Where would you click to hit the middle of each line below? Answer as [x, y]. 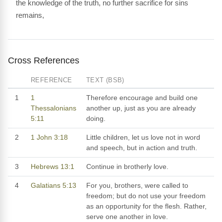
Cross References [44, 60]
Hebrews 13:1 [53, 166]
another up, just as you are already [141, 108]
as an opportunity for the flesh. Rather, [146, 206]
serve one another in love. [127, 216]
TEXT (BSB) [105, 80]
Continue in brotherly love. [127, 166]
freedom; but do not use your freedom [146, 195]
